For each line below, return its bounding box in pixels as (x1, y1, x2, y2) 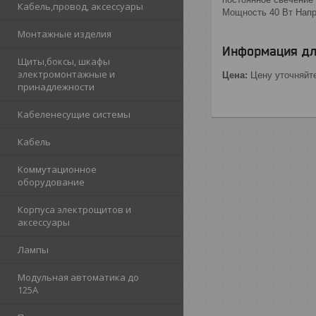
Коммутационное (18, 163, 97, 176)
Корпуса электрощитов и (18, 203, 131, 217)
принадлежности (18, 80, 95, 94)
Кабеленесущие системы (18, 108, 130, 121)
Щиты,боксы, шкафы (18, 55, 110, 68)
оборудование (18, 176, 85, 189)
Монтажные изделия (18, 28, 111, 41)
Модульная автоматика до (18, 271, 139, 284)
